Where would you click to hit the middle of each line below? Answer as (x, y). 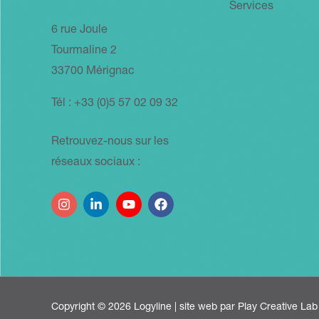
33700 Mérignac (93, 72)
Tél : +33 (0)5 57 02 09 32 (115, 104)
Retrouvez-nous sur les (110, 143)
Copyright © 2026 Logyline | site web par (145, 308)
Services (251, 7)
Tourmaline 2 (84, 52)
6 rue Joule (79, 31)
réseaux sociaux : (96, 163)
